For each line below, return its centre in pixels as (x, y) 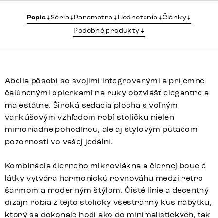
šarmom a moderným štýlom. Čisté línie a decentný (107, 190)
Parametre (93, 17)
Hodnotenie (137, 17)
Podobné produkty (107, 30)
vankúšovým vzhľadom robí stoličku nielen (90, 117)
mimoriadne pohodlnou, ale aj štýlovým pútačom (101, 129)
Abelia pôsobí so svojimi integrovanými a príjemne (105, 80)
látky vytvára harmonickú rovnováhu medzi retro (104, 178)
